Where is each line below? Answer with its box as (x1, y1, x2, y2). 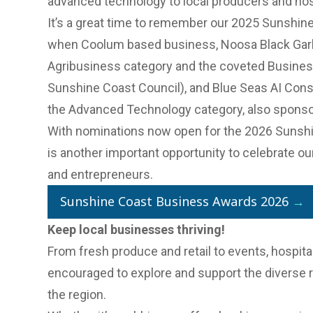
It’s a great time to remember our (48, 15, 231, 30)
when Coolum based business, (48, 36, 221, 52)
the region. (48, 286, 106, 302)
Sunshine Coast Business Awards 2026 (60, 193, 289, 210)
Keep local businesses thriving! (48, 221, 225, 237)
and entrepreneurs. (48, 166, 153, 182)
